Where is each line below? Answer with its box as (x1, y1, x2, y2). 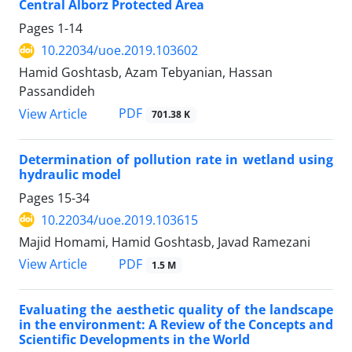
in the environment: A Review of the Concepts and (19, 315, 333, 333)
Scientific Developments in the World (19, 330, 250, 348)
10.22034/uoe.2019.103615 (41, 211, 198, 229)
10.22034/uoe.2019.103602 (41, 42, 198, 60)
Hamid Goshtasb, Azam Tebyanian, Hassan (19, 64, 273, 82)
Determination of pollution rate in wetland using (19, 150, 333, 168)
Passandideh (19, 82, 95, 101)
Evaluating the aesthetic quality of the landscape (19, 300, 333, 318)
